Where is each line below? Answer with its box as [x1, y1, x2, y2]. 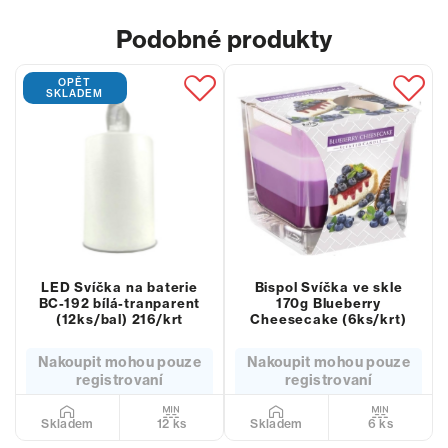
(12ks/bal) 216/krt [55, 311, 184, 327]
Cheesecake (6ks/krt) [250, 311, 407, 327]
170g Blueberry [275, 295, 382, 311]
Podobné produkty [116, 24, 332, 54]
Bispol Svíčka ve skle [254, 279, 403, 295]
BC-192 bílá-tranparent [38, 295, 201, 311]
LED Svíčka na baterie [41, 279, 198, 295]
